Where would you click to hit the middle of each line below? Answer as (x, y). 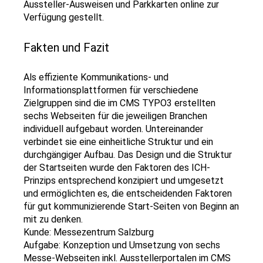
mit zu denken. (53, 219)
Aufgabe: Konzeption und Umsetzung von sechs (122, 245)
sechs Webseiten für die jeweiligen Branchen (115, 116)
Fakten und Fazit (66, 48)
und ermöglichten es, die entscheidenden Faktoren (128, 193)
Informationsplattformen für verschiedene (111, 90)
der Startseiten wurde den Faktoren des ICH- (117, 168)
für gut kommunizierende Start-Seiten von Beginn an (131, 206)
